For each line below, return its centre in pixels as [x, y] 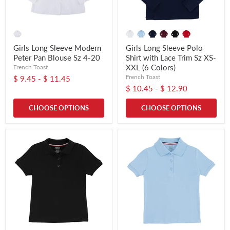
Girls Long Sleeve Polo [164, 48]
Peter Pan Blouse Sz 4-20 [57, 58]
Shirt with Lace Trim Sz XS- [171, 58]
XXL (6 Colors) [151, 68]
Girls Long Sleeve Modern [57, 48]
